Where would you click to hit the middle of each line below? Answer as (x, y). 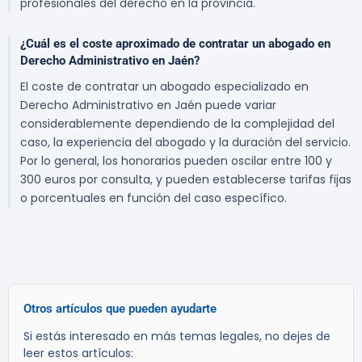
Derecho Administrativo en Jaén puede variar (148, 105)
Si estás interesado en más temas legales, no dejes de (177, 337)
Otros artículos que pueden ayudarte (120, 309)
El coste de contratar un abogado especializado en (164, 87)
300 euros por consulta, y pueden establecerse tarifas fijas (186, 180)
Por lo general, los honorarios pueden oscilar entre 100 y (176, 161)
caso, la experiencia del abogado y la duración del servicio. (185, 143)
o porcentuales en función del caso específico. (154, 198)
